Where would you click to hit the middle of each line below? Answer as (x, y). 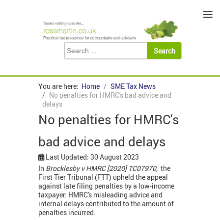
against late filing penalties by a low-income (106, 186)
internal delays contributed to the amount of (106, 204)
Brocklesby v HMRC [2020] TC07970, (102, 168)
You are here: (60, 86)
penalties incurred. (67, 213)
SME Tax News (133, 86)
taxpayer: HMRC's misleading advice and (100, 195)
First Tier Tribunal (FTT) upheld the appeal (103, 177)
